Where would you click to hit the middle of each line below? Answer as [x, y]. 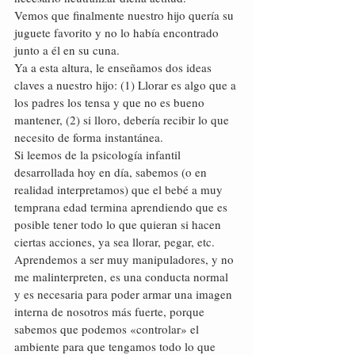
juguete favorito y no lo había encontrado [118, 32]
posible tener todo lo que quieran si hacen [119, 224]
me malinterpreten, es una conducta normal [123, 277]
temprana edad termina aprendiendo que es [122, 207]
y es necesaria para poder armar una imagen [125, 294]
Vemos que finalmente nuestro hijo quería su [126, 15]
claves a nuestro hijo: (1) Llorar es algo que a [127, 85]
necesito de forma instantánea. [89, 137]
